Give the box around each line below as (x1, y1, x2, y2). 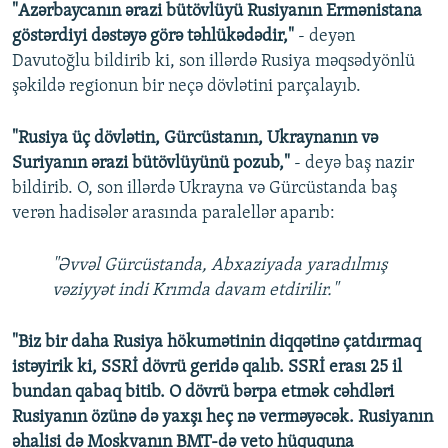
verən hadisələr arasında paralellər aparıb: (12, 204, 335, 224)
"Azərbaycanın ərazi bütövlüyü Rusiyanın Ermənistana (12, 2, 422, 22)
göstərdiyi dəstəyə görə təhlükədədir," (12, 27, 298, 47)
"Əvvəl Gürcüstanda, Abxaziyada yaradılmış (52, 256, 387, 276)
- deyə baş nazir (294, 154, 414, 174)
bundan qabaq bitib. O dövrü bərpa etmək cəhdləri (12, 383, 394, 403)
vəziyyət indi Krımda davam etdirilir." (52, 281, 338, 301)
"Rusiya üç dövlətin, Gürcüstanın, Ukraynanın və (12, 129, 378, 149)
